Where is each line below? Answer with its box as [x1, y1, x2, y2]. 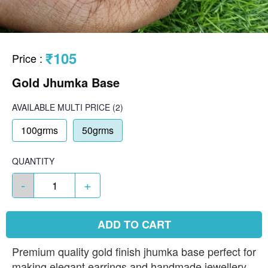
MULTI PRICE [57, 101, 110, 113]
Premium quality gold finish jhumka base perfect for [12, 243, 256, 259]
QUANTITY [12, 155, 54, 167]
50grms [82, 123, 114, 137]
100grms [21, 123, 58, 137]
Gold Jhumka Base [12, 74, 120, 91]
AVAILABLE [12, 101, 55, 113]
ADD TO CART [97, 217, 171, 232]
